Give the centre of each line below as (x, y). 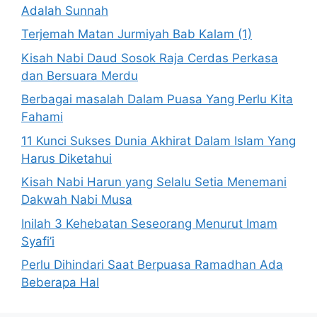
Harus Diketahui (67, 158)
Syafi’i (38, 241)
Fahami (42, 117)
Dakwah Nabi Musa (77, 200)
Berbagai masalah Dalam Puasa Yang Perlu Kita (157, 99)
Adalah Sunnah (65, 10)
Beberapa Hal (60, 283)
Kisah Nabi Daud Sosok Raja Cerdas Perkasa (150, 58)
